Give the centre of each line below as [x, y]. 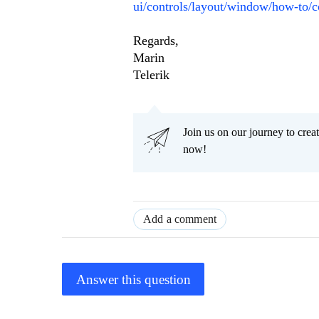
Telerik [151, 75]
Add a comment [180, 219]
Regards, [156, 41]
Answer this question [133, 279]
